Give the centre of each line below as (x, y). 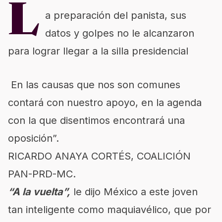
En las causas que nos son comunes (94, 85)
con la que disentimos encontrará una (96, 120)
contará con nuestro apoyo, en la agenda (105, 103)
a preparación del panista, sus (116, 15)
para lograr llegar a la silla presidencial (98, 51)
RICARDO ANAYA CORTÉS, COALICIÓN (99, 156)
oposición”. (33, 138)
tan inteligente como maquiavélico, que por (110, 210)
